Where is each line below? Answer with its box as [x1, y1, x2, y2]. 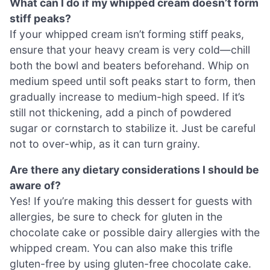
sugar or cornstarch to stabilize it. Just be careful [10, 121, 256, 134]
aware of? [10, 179, 61, 192]
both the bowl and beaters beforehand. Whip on [10, 58, 249, 72]
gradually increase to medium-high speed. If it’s [10, 90, 245, 103]
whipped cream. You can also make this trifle [10, 242, 233, 255]
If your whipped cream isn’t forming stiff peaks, [10, 27, 244, 40]
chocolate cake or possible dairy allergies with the [10, 226, 260, 239]
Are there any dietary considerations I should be [10, 163, 259, 177]
